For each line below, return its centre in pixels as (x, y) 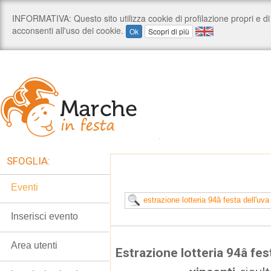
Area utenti (34, 245)
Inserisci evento (44, 216)
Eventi (24, 187)
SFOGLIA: (28, 161)
